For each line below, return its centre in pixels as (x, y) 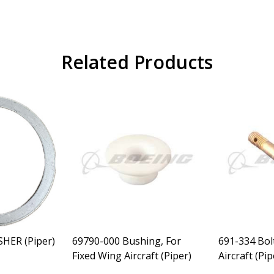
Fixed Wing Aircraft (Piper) (132, 256)
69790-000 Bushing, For (127, 241)
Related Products (137, 62)
